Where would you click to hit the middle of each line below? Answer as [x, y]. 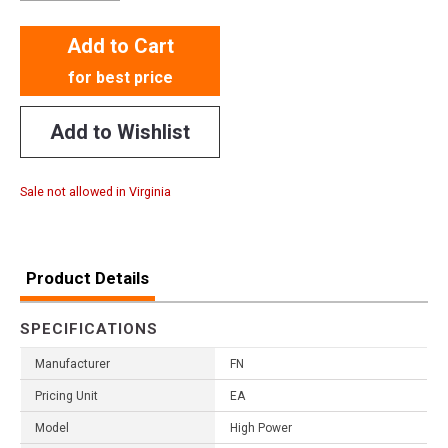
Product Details [87, 277]
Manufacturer [72, 363]
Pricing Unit [66, 395]
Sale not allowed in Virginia [95, 191]
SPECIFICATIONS [89, 328]
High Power [261, 427]
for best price [120, 77]
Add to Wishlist [120, 131]
